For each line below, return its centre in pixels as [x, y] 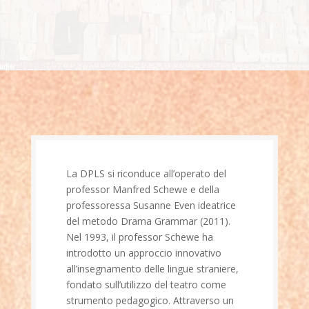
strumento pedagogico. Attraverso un [150, 300]
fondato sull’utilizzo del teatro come [146, 285]
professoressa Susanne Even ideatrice [151, 205]
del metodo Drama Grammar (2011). [148, 221]
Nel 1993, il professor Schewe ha [139, 237]
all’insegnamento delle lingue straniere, [152, 269]
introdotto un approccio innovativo [143, 253]
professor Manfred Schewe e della [142, 189]
